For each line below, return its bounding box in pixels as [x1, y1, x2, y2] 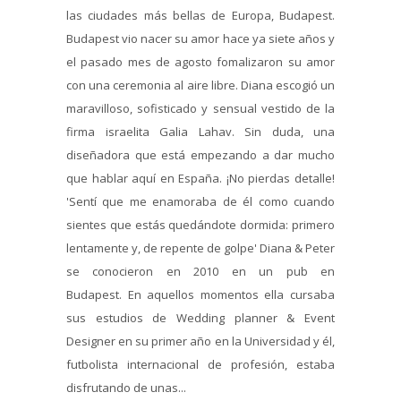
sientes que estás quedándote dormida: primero [66, 216, 335, 233]
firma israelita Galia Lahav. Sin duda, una [66, 123, 335, 140]
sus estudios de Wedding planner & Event [66, 309, 335, 326]
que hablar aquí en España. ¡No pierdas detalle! [66, 169, 335, 186]
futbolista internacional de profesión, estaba [66, 355, 335, 372]
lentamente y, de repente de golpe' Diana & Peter [66, 239, 335, 256]
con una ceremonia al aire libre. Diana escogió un [66, 76, 335, 93]
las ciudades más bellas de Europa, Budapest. [66, 6, 335, 23]
